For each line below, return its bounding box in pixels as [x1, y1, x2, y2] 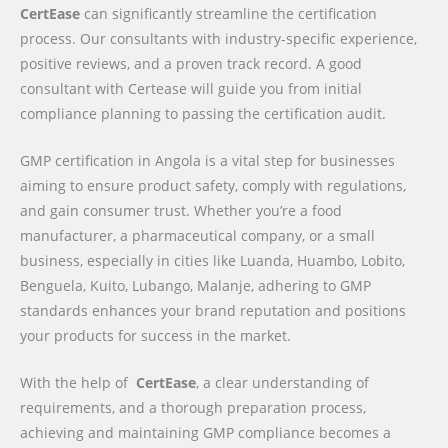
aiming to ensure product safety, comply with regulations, [20, 176, 406, 196]
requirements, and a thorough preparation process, [20, 398, 366, 418]
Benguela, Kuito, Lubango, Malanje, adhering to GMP [20, 276, 371, 296]
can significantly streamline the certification [80, 4, 377, 24]
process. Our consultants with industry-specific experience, [20, 29, 417, 49]
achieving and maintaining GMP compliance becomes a [20, 423, 391, 443]
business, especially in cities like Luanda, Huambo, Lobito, [20, 251, 405, 271]
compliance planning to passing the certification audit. [20, 104, 386, 124]
